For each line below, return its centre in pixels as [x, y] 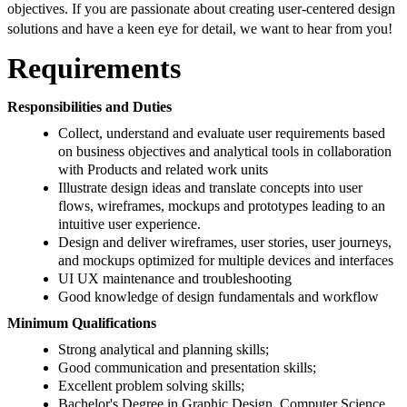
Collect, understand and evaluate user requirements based [222, 134]
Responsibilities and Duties [89, 107]
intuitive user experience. [129, 224]
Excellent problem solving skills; [151, 386]
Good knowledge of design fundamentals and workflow [218, 297]
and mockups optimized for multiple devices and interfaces [226, 261]
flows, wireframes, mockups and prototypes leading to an [222, 206]
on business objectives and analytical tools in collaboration [225, 152]
